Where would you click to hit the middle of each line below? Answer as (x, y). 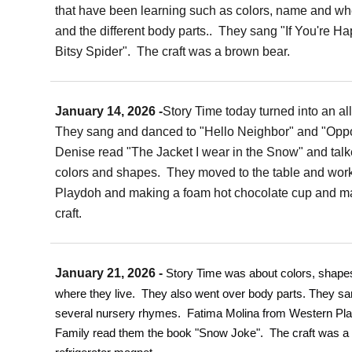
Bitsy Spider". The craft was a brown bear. (174, 51)
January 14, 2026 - (109, 111)
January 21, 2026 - (111, 273)
